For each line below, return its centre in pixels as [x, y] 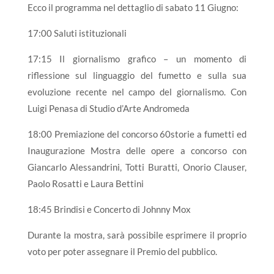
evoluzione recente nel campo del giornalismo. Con [137, 91]
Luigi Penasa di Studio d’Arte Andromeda [108, 108]
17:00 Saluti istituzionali [77, 33]
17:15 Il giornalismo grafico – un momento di [137, 58]
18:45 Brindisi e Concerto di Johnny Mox [109, 209]
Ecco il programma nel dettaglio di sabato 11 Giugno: [133, 7]
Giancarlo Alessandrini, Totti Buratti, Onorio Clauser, [137, 167]
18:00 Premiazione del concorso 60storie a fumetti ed [137, 134]
